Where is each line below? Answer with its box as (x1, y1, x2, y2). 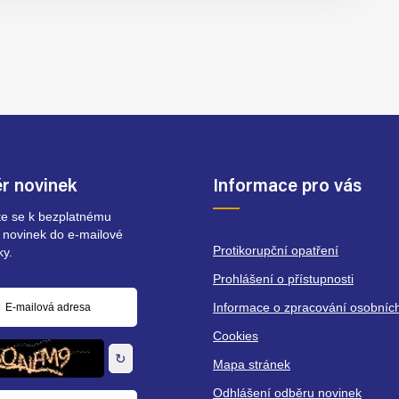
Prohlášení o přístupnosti (213, 272, 354, 286)
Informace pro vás (213, 178, 362, 196)
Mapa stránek (213, 357, 290, 371)
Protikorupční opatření (213, 243, 338, 257)
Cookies (213, 329, 258, 343)
